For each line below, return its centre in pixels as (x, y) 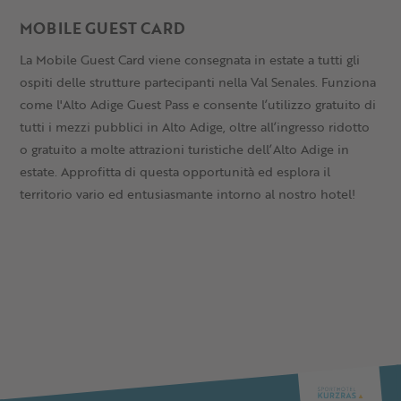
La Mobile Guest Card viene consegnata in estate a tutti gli (190, 59)
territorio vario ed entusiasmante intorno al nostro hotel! (188, 193)
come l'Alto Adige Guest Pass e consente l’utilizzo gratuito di (198, 104)
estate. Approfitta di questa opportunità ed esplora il (175, 171)
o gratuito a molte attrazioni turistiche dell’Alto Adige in (185, 149)
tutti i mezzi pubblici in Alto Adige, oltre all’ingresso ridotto (195, 126)
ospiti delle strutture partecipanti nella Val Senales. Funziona (198, 81)
